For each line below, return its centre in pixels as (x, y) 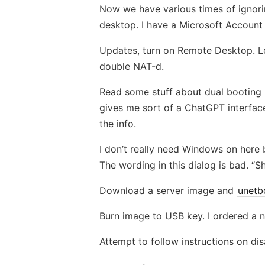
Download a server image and (168, 191)
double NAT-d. (132, 67)
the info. (118, 124)
